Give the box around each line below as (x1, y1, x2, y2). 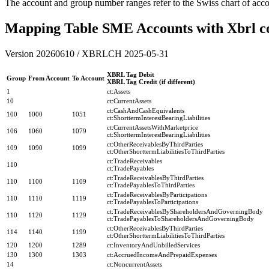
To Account (72, 74, 104, 82)
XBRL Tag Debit (107, 70, 154, 78)
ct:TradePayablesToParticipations (107, 198, 198, 205)
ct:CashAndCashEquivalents (107, 106, 184, 114)
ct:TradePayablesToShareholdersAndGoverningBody (107, 214, 254, 222)
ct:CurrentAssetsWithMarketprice (107, 123, 198, 131)
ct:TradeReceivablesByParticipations (107, 190, 207, 198)
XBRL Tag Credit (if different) (107, 77, 195, 85)
